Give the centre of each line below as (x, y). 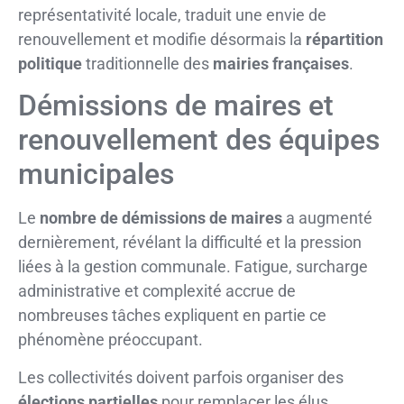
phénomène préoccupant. (110, 340)
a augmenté (327, 218)
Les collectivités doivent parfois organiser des (181, 377)
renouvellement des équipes (199, 140)
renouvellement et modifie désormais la (162, 39)
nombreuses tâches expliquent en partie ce (172, 316)
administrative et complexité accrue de (157, 291)
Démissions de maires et (176, 106)
